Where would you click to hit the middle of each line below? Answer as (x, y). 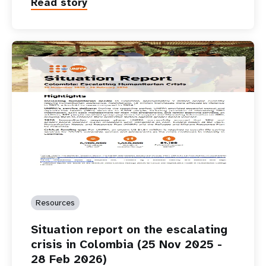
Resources (55, 203)
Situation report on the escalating (129, 229)
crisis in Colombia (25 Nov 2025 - (126, 244)
